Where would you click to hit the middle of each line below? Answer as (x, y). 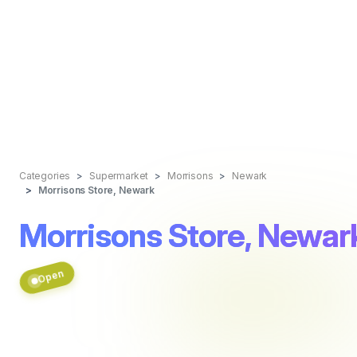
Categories (45, 176)
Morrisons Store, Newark (96, 190)
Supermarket (119, 176)
